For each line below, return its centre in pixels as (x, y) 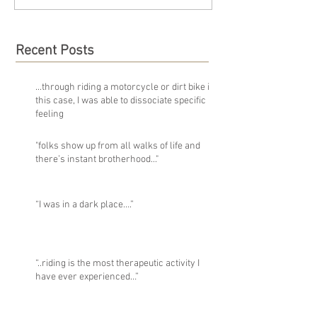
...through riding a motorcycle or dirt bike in (125, 87)
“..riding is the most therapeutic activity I (117, 264)
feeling (50, 114)
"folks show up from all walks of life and (118, 146)
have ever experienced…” (87, 277)
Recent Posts (55, 51)
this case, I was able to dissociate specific (56, 101)
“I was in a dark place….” (85, 205)
